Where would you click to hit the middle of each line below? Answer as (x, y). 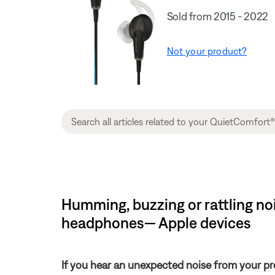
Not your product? (207, 51)
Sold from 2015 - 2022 (218, 16)
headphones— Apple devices (156, 223)
